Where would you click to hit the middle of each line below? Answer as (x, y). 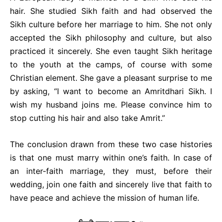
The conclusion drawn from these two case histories (111, 144)
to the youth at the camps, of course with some (111, 64)
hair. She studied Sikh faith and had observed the (111, 11)
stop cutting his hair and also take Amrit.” (87, 118)
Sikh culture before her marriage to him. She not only (111, 24)
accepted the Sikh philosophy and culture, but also (111, 38)
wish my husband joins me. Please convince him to (111, 105)
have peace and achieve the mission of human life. (105, 198)
